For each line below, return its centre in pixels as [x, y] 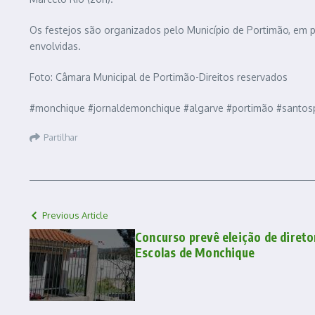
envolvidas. [55, 46]
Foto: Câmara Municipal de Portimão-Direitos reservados [159, 77]
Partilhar [61, 137]
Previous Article [75, 215]
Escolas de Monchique [195, 252]
